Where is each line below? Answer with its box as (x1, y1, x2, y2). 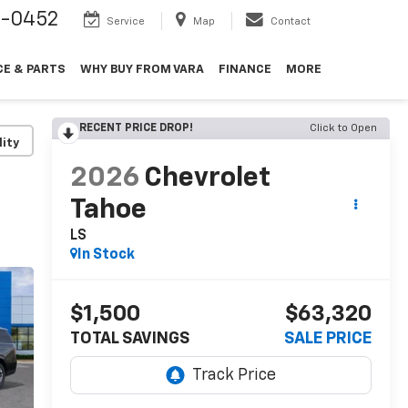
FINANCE (219, 64, 271, 76)
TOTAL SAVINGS (69, 331, 189, 348)
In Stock (76, 248, 135, 263)
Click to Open (310, 123, 377, 134)
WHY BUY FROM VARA (80, 64, 204, 76)
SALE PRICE (284, 331, 372, 348)
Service (107, 15, 145, 26)
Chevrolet (143, 165, 270, 193)
